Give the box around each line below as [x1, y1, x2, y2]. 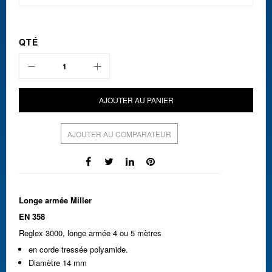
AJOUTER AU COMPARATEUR [67, 128, 171, 139]
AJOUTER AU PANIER [98, 94, 174, 105]
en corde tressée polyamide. [29, 243, 128, 255]
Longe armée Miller [19, 194, 92, 206]
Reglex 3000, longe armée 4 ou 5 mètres [19, 226, 161, 239]
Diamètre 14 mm [29, 256, 87, 268]
